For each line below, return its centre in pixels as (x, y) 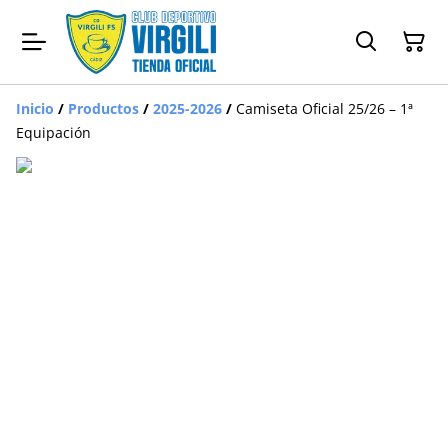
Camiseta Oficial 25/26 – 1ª (324, 108)
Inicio (35, 108)
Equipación (53, 132)
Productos (103, 108)
